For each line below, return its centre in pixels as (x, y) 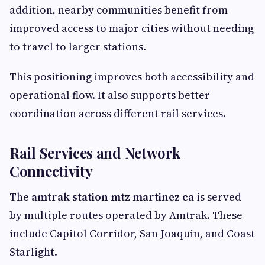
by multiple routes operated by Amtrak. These (126, 215)
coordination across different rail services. (118, 113)
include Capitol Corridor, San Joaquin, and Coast (132, 233)
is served (218, 197)
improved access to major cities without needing (132, 28)
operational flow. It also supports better (110, 95)
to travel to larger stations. (78, 46)
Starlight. (33, 252)
